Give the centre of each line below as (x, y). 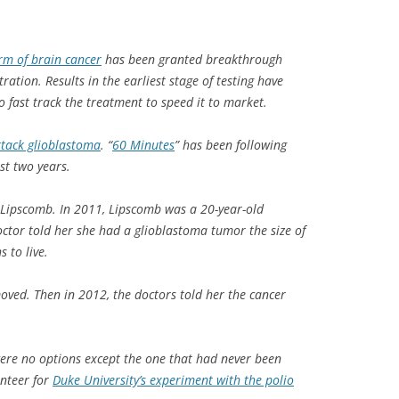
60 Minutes (143, 145)
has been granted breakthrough (192, 59)
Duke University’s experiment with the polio (173, 380)
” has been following (231, 145)
